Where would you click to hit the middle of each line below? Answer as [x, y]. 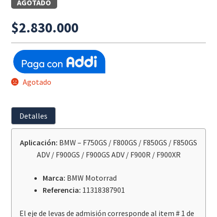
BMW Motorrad [92, 178]
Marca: [54, 178]
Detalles [33, 116]
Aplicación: [39, 143]
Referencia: [62, 190]
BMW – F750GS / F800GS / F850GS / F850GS [128, 143]
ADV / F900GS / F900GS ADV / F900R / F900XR [108, 155]
